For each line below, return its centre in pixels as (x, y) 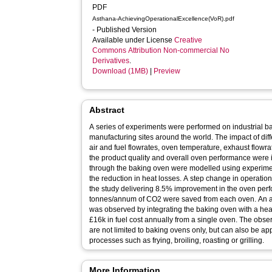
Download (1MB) (121, 71)
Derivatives (111, 61)
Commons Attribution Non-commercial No (161, 50)
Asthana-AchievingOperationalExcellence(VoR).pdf (164, 19)
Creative (189, 40)
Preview (167, 71)
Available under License (134, 40)
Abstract (107, 110)
